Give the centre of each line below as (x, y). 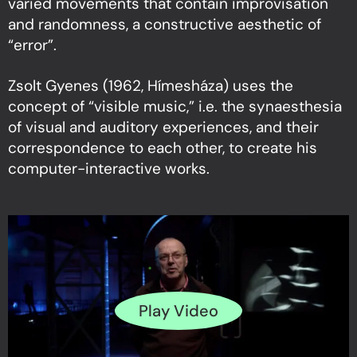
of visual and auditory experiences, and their (163, 127)
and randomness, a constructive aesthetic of (165, 24)
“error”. (32, 45)
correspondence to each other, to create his (163, 147)
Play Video (178, 311)
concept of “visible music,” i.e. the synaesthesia (175, 106)
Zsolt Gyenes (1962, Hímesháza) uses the (151, 85)
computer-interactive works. (109, 168)
